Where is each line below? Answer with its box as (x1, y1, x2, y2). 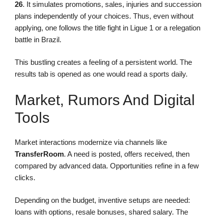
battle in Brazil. (15, 35, 61, 44)
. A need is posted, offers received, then (64, 149, 190, 158)
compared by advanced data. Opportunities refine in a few (15, 161, 199, 170)
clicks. (15, 173, 35, 182)
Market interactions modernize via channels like (15, 137, 167, 146)
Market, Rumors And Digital (15, 91, 195, 108)
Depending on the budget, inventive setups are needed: (15, 196, 190, 205)
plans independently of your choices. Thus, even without (15, 11, 193, 20)
